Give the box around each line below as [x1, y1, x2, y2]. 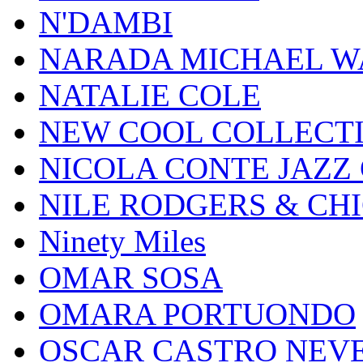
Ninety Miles [39, 224, 206, 259]
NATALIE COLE [39, 78, 261, 113]
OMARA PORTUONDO [39, 297, 356, 332]
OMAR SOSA [39, 260, 223, 296]
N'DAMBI [39, 5, 173, 41]
